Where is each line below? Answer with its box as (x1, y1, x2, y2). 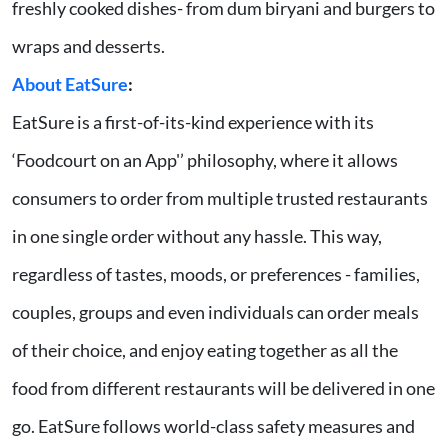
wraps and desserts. (12, 35, 168, 58)
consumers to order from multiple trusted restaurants (12, 187, 428, 210)
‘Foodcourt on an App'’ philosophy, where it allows (12, 149, 398, 172)
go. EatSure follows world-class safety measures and (12, 415, 415, 438)
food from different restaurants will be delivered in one (12, 377, 435, 400)
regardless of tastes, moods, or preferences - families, (12, 263, 420, 286)
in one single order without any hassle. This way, (12, 225, 382, 248)
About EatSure (12, 73, 128, 96)
